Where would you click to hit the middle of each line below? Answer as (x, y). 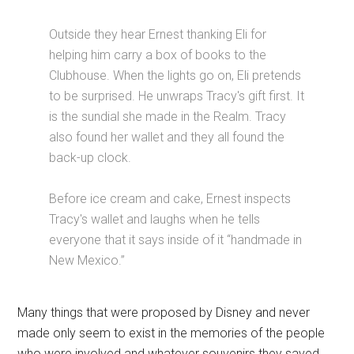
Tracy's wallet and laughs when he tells (155, 219)
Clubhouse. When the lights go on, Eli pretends (175, 75)
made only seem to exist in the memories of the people (171, 333)
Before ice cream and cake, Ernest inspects (170, 198)
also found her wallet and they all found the (167, 137)
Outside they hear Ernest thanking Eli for (158, 34)
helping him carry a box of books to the (158, 55)
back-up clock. (90, 157)
